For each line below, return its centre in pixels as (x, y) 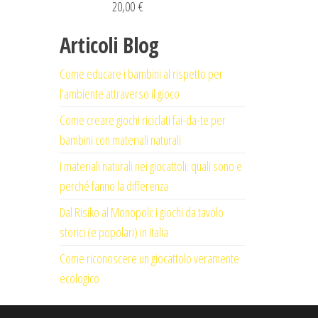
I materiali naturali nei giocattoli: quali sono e (150, 166)
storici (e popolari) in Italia (114, 232)
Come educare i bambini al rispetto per (141, 74)
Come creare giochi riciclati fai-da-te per (142, 120)
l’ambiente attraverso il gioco (119, 94)
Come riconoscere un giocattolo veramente (149, 258)
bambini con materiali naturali (120, 140)
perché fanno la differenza (114, 186)
